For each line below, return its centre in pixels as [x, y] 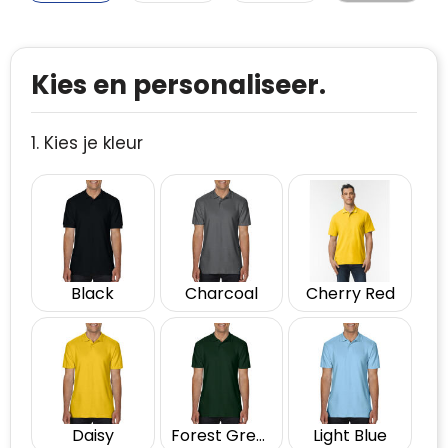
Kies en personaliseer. [178, 85]
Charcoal [221, 293]
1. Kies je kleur [87, 143]
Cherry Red [350, 293]
